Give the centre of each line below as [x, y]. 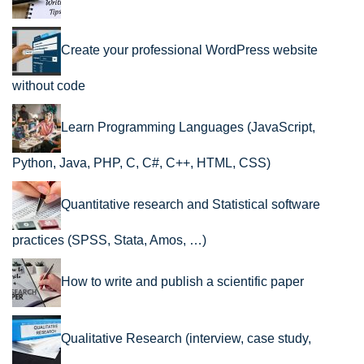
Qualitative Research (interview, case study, [186, 338]
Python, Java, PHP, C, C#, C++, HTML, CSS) [141, 162]
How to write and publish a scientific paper [182, 281]
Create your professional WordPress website [189, 50]
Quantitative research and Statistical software [191, 204]
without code [49, 85]
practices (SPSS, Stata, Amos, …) [109, 240]
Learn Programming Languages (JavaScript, [188, 127]
